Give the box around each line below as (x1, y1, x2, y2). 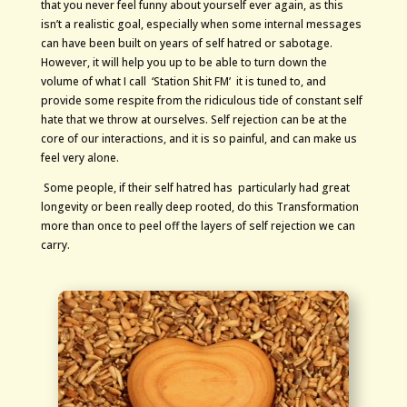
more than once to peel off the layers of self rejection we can (40, 218, 355, 234)
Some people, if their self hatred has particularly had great (40, 180, 350, 196)
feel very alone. (40, 150, 119, 166)
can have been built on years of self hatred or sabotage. (40, 35, 333, 52)
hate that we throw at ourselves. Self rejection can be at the (40, 112, 347, 128)
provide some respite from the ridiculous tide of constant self (40, 93, 362, 109)
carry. (40, 237, 70, 253)
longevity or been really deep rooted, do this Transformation (40, 199, 359, 215)
